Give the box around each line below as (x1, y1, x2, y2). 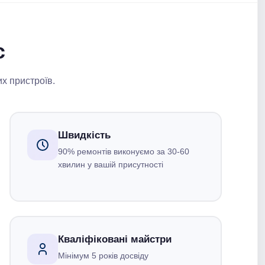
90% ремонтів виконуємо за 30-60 (58, 147, 189, 156)
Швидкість (58, 130, 111, 141)
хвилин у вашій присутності (58, 160, 163, 169)
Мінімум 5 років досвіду (58, 251, 148, 260)
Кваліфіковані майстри (58, 234, 172, 245)
